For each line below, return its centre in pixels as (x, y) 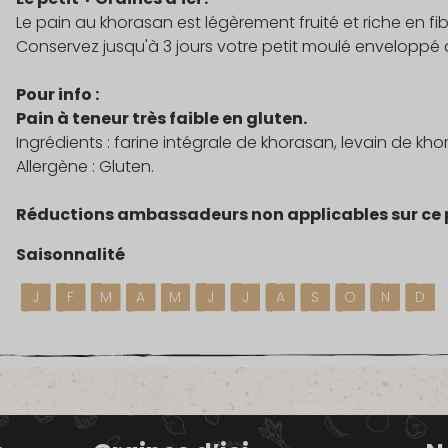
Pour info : (57, 94)
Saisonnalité (70, 254)
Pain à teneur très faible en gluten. (161, 118)
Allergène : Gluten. (84, 166)
